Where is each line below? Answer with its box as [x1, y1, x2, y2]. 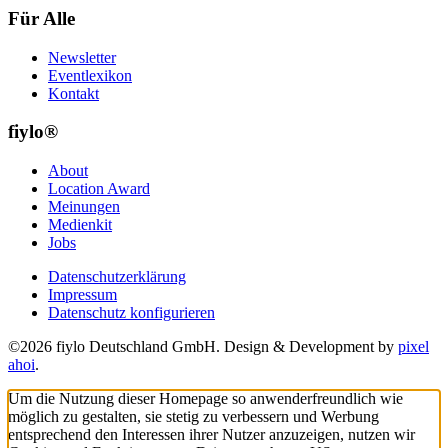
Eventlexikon [48, 66, 132, 84]
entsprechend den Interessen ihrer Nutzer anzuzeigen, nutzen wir [8, 426, 415, 444]
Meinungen [48, 198, 120, 216]
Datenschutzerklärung [48, 268, 186, 286]
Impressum [48, 286, 117, 304]
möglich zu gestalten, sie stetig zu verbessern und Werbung [8, 408, 379, 426]
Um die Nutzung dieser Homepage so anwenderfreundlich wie [8, 390, 403, 408]
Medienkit [48, 216, 112, 234]
